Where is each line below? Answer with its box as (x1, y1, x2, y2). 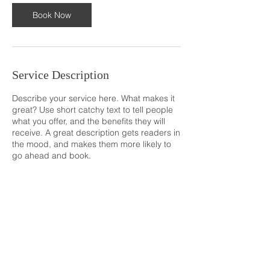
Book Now (33, 10, 71, 20)
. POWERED (141, 222, 184, 236)
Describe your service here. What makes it (12, 93, 175, 104)
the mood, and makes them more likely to (12, 139, 171, 149)
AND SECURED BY (54, 236, 123, 249)
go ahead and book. (12, 150, 91, 161)
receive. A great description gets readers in (12, 127, 180, 138)
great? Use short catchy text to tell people (12, 104, 173, 115)
